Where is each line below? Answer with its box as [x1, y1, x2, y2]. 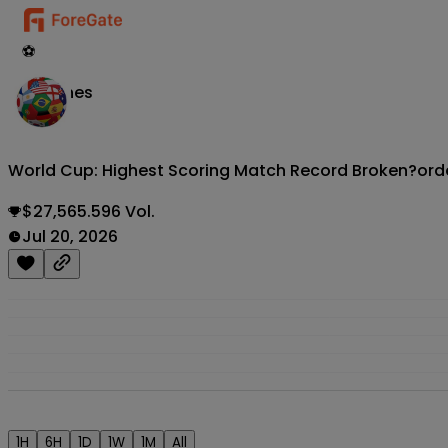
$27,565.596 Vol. [22, 200, 155, 224]
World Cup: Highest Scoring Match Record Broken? [8, 159, 417, 183]
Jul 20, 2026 [22, 225, 118, 249]
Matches [22, 81, 93, 104]
